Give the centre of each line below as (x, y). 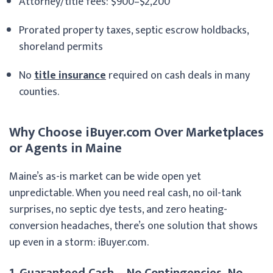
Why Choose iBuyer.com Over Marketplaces (136, 132)
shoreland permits (61, 47)
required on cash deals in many (178, 75)
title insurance (70, 75)
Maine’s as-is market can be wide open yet (105, 176)
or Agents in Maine (66, 148)
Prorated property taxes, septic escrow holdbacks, (134, 30)
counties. (39, 92)
